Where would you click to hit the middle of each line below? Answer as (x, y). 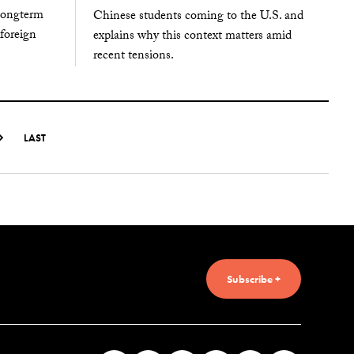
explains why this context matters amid (192, 37)
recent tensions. (133, 57)
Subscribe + (253, 279)
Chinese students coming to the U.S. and (198, 17)
